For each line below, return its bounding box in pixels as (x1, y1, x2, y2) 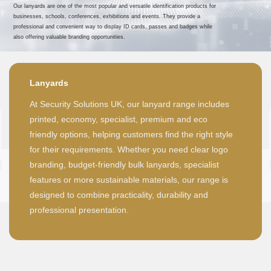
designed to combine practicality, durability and (30, 189, 208, 200)
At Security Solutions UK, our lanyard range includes (30, 99, 229, 109)
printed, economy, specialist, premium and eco (30, 114, 207, 124)
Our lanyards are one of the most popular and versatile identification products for (13, 2, 217, 9)
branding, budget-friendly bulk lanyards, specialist (30, 159, 219, 169)
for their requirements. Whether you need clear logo (30, 144, 228, 154)
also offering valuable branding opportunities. (13, 33, 126, 40)
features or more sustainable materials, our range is (30, 174, 228, 184)
